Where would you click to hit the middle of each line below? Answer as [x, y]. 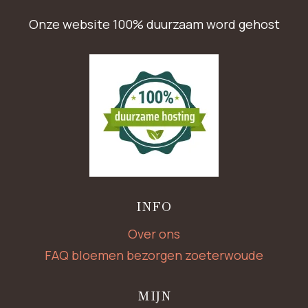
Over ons [154, 233]
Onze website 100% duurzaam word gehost [154, 24]
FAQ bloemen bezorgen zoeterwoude [154, 255]
